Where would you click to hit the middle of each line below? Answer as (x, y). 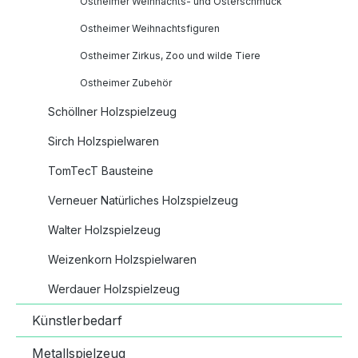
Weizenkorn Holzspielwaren (122, 260)
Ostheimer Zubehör (126, 83)
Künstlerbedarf (77, 321)
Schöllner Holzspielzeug (112, 112)
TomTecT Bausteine (101, 171)
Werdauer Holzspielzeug (114, 289)
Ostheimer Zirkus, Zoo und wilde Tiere (170, 56)
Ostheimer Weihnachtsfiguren (150, 29)
